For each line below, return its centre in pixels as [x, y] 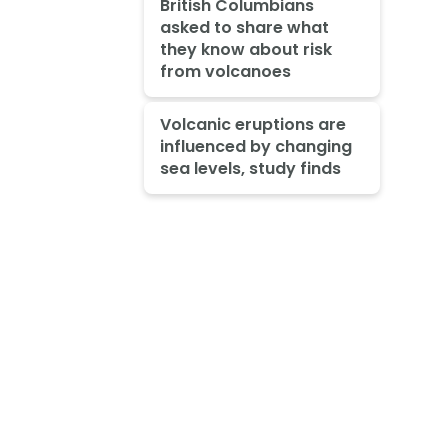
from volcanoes [225, 72]
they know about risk [245, 50]
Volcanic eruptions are [252, 125]
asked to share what [244, 28]
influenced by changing [255, 147]
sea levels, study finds [250, 169]
